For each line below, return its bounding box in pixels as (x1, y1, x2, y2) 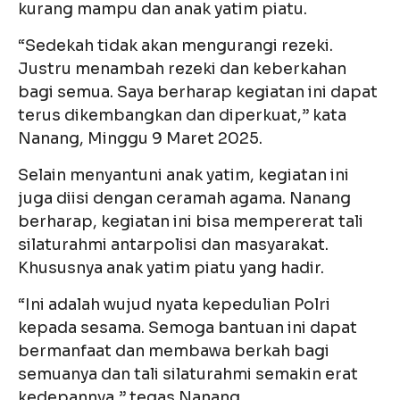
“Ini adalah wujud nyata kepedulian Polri (18, 295, 330, 315)
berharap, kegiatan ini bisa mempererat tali (18, 212, 363, 232)
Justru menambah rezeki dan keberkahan (18, 59, 346, 79)
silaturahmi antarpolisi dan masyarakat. (18, 235, 329, 255)
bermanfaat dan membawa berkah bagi (18, 341, 329, 362)
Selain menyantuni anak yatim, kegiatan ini (18, 165, 349, 186)
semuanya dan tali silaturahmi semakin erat (18, 364, 358, 385)
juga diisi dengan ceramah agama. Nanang (18, 188, 351, 209)
